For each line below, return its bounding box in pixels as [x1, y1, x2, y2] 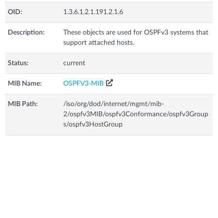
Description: [8, 29, 45, 36]
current [63, 59, 86, 67]
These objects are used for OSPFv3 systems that [63, 29, 209, 36]
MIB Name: [8, 80, 42, 87]
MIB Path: [8, 100, 38, 108]
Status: [8, 59, 29, 67]
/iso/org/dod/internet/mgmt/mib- [63, 100, 164, 108]
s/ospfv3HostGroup [63, 121, 123, 128]
